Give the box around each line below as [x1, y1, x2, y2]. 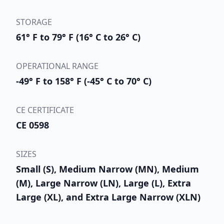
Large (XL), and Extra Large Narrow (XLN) [16, 190, 200, 203]
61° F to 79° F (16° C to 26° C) [16, 30, 140, 43]
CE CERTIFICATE [16, 104, 74, 115]
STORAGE [16, 16, 52, 27]
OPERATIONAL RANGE [16, 60, 98, 71]
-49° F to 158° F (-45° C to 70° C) [16, 74, 151, 87]
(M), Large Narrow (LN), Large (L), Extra [16, 176, 191, 189]
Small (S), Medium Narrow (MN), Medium [16, 162, 199, 175]
